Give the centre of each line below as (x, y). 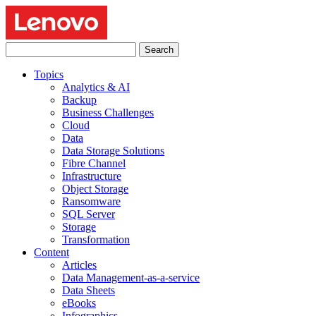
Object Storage (95, 189)
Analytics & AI (96, 87)
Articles (79, 265)
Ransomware (91, 201)
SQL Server (89, 214)
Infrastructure (92, 176)
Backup (79, 100)
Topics (49, 74)
